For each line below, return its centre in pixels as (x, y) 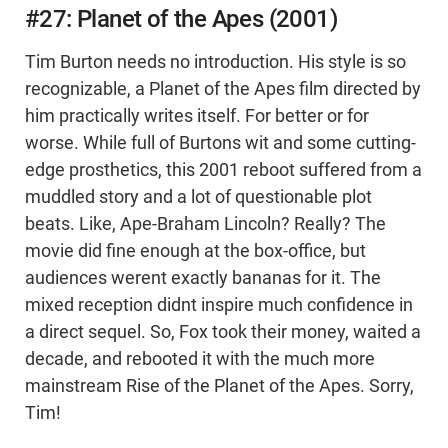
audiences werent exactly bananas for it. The (203, 278)
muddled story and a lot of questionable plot (198, 197)
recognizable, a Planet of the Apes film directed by (223, 89)
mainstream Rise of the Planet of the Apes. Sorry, (219, 386)
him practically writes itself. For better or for (197, 116)
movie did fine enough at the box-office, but (195, 251)
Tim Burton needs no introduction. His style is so (215, 62)
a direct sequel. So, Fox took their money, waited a (223, 332)
